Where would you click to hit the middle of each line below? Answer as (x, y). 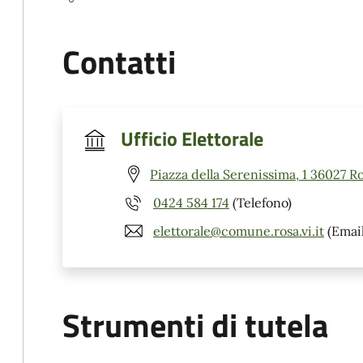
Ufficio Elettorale (192, 139)
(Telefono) (261, 202)
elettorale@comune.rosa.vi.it (239, 231)
